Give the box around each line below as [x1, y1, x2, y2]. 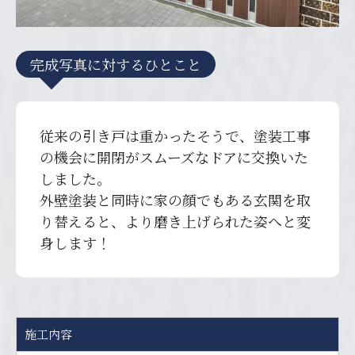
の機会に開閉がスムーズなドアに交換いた [40, 147, 308, 168]
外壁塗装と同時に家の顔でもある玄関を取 [40, 189, 311, 211]
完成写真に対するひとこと [30, 53, 201, 74]
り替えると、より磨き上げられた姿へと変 [40, 211, 311, 232]
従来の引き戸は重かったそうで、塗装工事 [40, 125, 311, 147]
